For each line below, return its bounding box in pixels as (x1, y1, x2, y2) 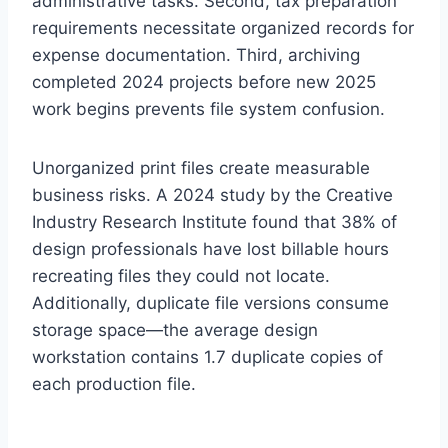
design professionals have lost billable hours (32, 239, 389, 260)
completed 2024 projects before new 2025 (32, 72, 376, 93)
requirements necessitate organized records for (32, 18, 414, 39)
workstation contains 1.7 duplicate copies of (32, 347, 383, 368)
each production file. (32, 374, 196, 395)
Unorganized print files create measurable (32, 158, 370, 179)
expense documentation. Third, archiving (32, 45, 360, 66)
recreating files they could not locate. (32, 266, 330, 287)
